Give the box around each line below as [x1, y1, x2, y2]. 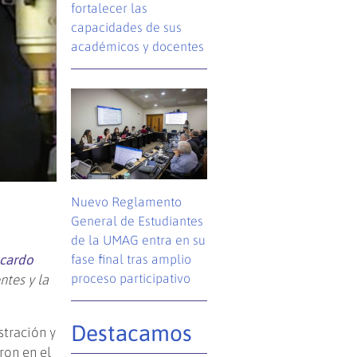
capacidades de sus [71, 20, 182, 35]
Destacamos [71, 320, 193, 346]
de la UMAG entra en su [71, 232, 206, 247]
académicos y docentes [71, 39, 205, 54]
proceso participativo [71, 270, 191, 285]
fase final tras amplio [71, 251, 192, 266]
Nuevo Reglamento [71, 194, 182, 209]
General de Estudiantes [71, 213, 204, 228]
